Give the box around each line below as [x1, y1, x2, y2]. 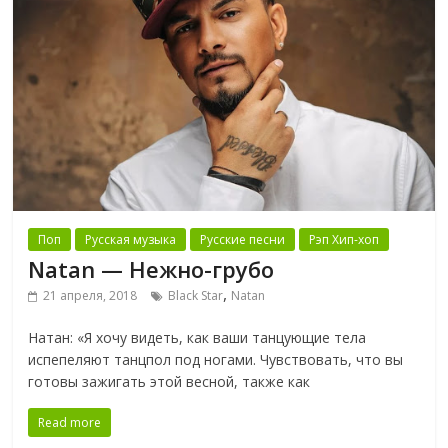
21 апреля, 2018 [43, 287, 138, 305]
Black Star [168, 287, 224, 305]
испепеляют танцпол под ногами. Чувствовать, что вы [28, 350, 404, 370]
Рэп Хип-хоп [309, 231, 380, 249]
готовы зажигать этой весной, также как [28, 372, 311, 392]
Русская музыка [85, 231, 177, 249]
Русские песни [200, 231, 286, 249]
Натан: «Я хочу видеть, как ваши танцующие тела [28, 328, 367, 348]
